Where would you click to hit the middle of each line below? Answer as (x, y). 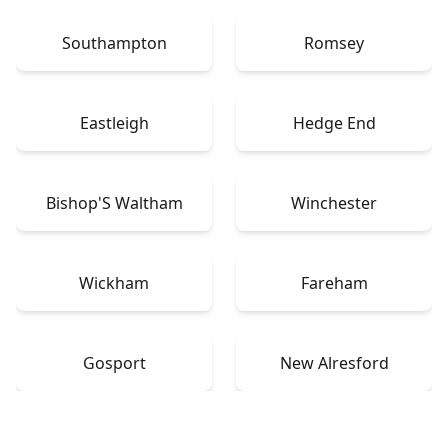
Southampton (114, 42)
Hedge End (334, 122)
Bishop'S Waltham (114, 202)
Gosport (114, 362)
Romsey (334, 42)
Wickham (114, 282)
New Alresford (334, 362)
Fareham (334, 282)
